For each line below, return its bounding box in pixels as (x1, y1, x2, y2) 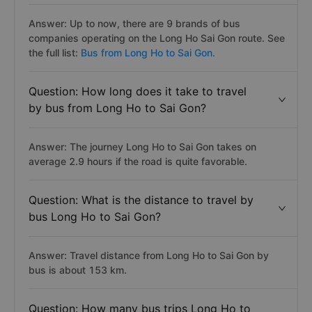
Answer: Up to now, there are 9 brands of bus (29, 17, 240, 29)
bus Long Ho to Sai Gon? (29, 210, 161, 224)
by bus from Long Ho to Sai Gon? (29, 101, 206, 115)
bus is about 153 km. (29, 264, 127, 276)
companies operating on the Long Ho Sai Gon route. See (29, 32, 285, 44)
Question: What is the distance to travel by (29, 193, 253, 207)
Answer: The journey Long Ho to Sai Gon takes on (29, 141, 256, 153)
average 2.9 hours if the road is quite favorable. (29, 155, 247, 167)
